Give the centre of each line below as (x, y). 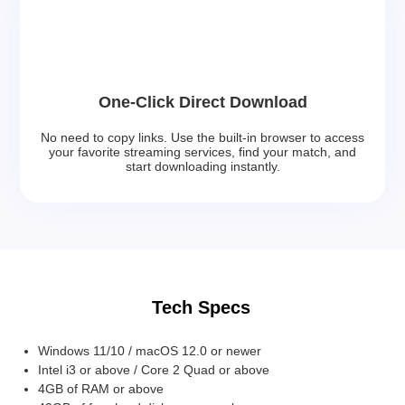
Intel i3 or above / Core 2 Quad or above (154, 369)
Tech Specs (201, 307)
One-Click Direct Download (202, 102)
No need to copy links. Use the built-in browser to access (202, 137)
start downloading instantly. (202, 166)
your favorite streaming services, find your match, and (202, 151)
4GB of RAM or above (101, 388)
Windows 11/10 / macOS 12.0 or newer (150, 350)
